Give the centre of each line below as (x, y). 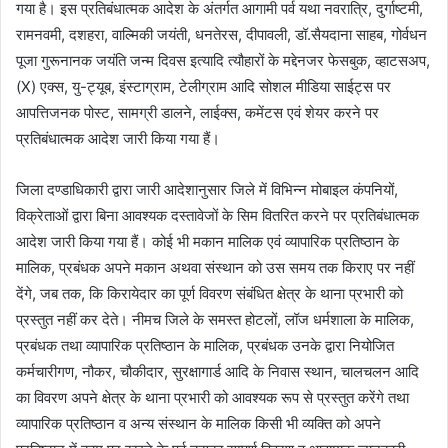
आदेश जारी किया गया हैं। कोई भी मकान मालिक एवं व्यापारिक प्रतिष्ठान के (207, 242)
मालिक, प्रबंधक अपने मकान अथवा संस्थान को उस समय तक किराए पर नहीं (215, 268)
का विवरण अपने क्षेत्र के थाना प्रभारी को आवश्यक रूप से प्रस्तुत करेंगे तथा (212, 398)
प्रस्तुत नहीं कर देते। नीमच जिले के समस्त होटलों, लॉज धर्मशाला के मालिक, (215, 320)
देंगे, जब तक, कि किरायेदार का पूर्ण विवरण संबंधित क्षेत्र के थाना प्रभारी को (209, 294)
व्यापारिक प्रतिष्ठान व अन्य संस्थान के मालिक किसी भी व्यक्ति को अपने (198, 424)
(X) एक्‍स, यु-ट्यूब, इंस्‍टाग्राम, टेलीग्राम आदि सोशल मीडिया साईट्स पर (203, 87)
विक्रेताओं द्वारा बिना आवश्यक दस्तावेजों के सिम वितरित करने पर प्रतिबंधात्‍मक (217, 216)
